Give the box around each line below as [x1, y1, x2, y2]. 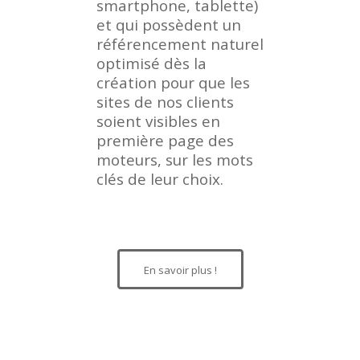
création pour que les [96, 72, 250, 93]
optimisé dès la [96, 53, 207, 74]
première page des [96, 130, 234, 151]
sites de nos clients [96, 92, 234, 112]
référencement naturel [96, 34, 264, 55]
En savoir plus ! [143, 263, 217, 278]
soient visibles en [96, 111, 220, 132]
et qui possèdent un [96, 14, 241, 35]
